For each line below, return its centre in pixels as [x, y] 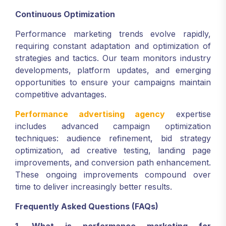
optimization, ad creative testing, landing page [113, 150]
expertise [188, 114]
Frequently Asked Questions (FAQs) [87, 206]
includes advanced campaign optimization [113, 126]
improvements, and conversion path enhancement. [113, 162]
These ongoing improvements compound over [113, 175]
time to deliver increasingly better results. [94, 187]
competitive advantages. [61, 94]
